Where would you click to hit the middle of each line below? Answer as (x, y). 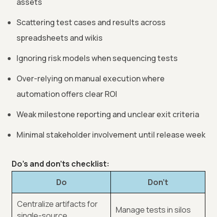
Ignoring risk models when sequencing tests (97, 58)
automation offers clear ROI (67, 94)
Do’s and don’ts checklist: (61, 164)
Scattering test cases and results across (91, 23)
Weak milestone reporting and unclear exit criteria (108, 115)
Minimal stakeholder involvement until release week (111, 135)
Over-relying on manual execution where (91, 79)
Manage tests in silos (153, 210)
